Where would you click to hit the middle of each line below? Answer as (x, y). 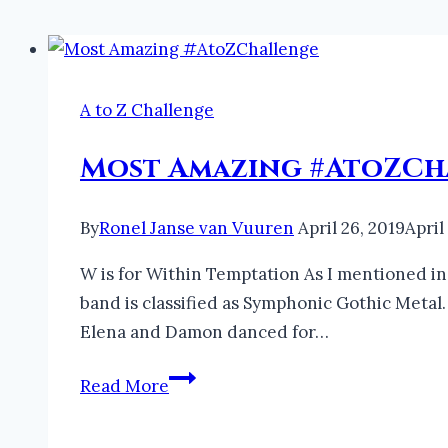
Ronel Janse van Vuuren (196, 227)
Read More (124, 385)
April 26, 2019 (351, 227)
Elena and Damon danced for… (204, 331)
